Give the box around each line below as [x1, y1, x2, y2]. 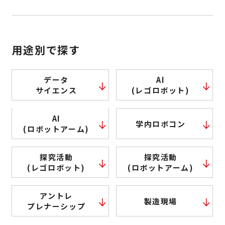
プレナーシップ [27, 201, 86, 212]
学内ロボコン [136, 118, 186, 129]
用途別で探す [12, 42, 80, 58]
